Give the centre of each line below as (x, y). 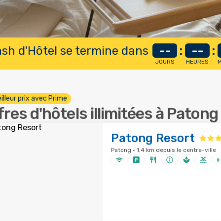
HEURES (197, 62)
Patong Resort (153, 138)
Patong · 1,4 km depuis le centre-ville (163, 150)
